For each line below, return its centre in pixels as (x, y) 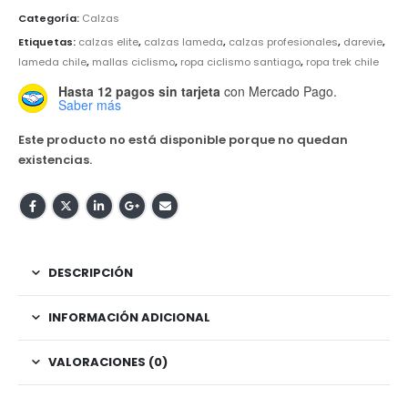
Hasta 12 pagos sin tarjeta (139, 92)
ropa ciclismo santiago (240, 61)
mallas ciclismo (133, 61)
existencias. (55, 159)
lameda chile (52, 61)
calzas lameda (184, 41)
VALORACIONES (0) (108, 362)
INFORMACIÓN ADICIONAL (129, 317)
